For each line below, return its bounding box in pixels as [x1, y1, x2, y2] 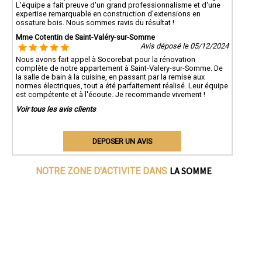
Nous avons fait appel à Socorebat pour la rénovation [16, 54, 195, 64]
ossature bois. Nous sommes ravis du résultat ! [16, 18, 174, 27]
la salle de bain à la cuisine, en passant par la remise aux [16, 72, 205, 81]
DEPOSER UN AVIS [92, 136, 152, 146]
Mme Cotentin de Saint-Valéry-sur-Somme [16, 32, 155, 42]
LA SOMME [170, 164, 212, 177]
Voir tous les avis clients [16, 104, 96, 113]
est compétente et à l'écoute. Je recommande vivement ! [16, 89, 205, 99]
